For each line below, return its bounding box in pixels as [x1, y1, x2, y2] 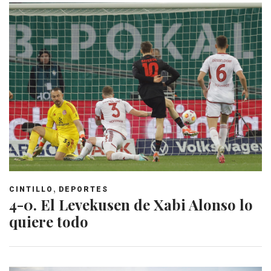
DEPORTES [59, 184, 108, 194]
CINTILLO [9, 184, 53, 194]
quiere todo [9, 211, 88, 231]
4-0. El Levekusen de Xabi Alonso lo [9, 194, 253, 214]
